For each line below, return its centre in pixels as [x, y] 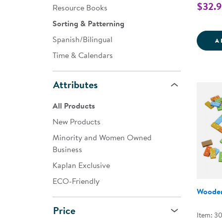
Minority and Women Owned [102, 137]
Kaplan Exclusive [81, 165]
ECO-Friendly [76, 181]
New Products [77, 121]
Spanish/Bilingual [83, 39]
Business [67, 149]
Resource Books [80, 7]
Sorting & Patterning [88, 23]
